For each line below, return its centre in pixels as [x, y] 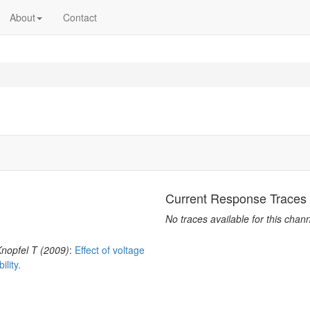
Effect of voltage [110, 250]
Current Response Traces [236, 198]
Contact [80, 17]
